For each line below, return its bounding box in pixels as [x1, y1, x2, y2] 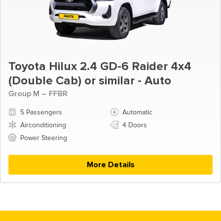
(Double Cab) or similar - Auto [8, 73, 171, 88]
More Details [86, 159, 135, 170]
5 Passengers [20, 109, 62, 116]
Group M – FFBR [8, 88, 68, 99]
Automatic [122, 109, 152, 116]
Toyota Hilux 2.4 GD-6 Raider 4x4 [8, 59, 191, 74]
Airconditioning [20, 121, 66, 129]
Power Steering [20, 134, 67, 142]
